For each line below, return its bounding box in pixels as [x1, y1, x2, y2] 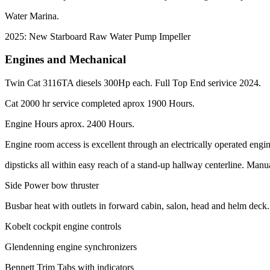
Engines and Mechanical [5, 53, 126, 66]
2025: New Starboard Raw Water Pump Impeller [5, 31, 190, 42]
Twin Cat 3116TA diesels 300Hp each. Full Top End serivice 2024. [5, 77, 261, 88]
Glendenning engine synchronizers [5, 241, 137, 252]
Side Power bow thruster [5, 180, 99, 190]
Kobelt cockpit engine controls [5, 221, 121, 231]
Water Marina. [5, 10, 59, 21]
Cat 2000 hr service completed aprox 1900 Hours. [5, 98, 195, 108]
